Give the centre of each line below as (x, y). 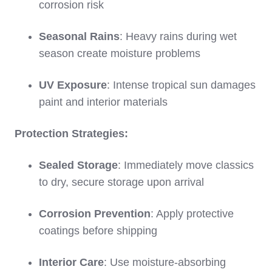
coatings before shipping (98, 231)
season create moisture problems (120, 54)
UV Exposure (73, 85)
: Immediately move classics (186, 165)
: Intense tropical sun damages (181, 85)
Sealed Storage (78, 165)
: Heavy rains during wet (178, 37)
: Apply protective (192, 214)
